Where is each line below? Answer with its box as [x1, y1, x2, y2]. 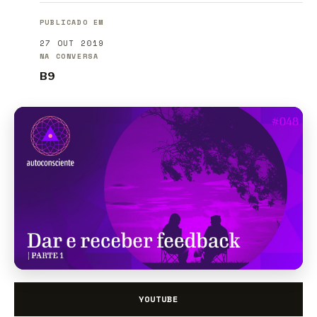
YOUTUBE [139, 292, 178, 305]
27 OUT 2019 [39, 38, 105, 50]
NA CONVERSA [39, 51, 99, 62]
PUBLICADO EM [39, 17, 105, 28]
